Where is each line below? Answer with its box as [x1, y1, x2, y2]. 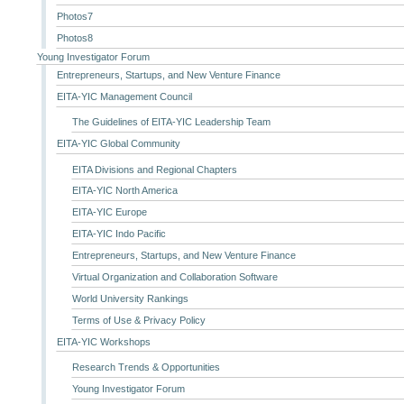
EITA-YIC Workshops [57, 335, 151, 347]
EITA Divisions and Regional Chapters [71, 163, 237, 175]
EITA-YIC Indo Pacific [71, 228, 166, 240]
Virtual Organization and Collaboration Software [71, 271, 278, 282]
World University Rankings [71, 292, 188, 304]
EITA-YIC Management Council [57, 90, 193, 102]
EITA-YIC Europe [71, 207, 147, 218]
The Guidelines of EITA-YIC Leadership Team [71, 116, 271, 128]
